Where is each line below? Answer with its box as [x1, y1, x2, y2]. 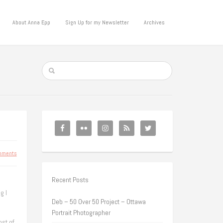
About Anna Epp [12, 18, 50, 26]
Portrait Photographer [51, 208, 111, 217]
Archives [144, 18, 165, 26]
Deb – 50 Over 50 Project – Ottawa [51, 197, 146, 206]
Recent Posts [51, 175, 89, 184]
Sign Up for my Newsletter [65, 18, 129, 26]
